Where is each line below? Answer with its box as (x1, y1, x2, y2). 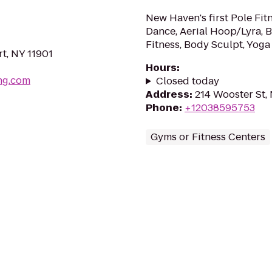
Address (146, 87, 189, 101)
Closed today (155, 74, 219, 88)
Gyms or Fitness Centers (151, 130, 265, 144)
